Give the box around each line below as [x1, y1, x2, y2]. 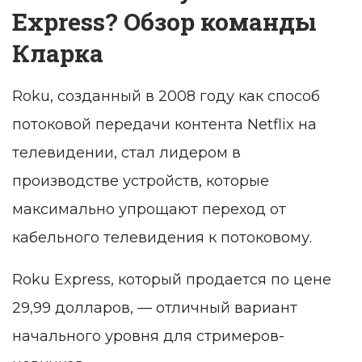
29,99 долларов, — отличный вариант [12, 299, 297, 318]
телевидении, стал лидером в [12, 144, 241, 162]
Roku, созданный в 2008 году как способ [12, 87, 320, 106]
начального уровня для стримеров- [12, 327, 284, 346]
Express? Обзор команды [12, 6, 317, 38]
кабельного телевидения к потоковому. [12, 229, 312, 247]
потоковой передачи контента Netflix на [12, 116, 317, 134]
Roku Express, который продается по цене [12, 271, 331, 289]
